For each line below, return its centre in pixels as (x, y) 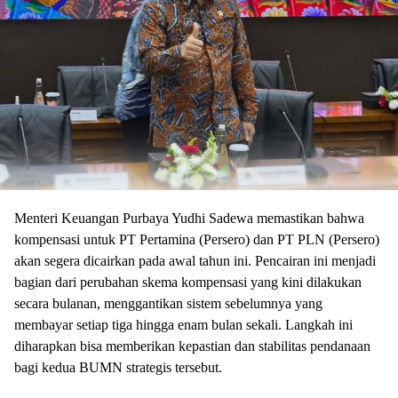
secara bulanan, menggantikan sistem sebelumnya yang (168, 303)
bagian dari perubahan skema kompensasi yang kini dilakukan (188, 282)
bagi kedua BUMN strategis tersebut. (118, 367)
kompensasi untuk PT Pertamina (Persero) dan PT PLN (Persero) (197, 239)
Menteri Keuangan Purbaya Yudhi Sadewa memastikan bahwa (189, 218)
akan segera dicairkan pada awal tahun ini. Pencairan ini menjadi (195, 261)
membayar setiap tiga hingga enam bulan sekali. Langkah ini (183, 325)
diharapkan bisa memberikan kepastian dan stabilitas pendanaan (192, 346)
